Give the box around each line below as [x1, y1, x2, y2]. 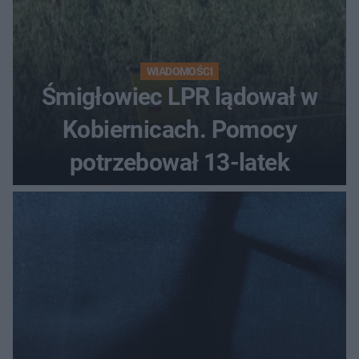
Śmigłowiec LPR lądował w [41, 83, 318, 111]
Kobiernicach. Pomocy [63, 115, 296, 144]
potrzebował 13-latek [70, 148, 289, 177]
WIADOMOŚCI [147, 65, 212, 79]
